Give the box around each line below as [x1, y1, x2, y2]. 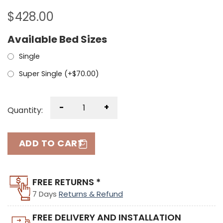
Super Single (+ [19, 68, 72, 79]
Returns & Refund [59, 189, 123, 200]
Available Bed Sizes [7, 32, 107, 46]
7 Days [32, 189, 59, 200]
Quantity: [7, 104, 43, 116]
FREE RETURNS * [32, 176, 101, 189]
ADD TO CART [18, 137, 84, 150]
